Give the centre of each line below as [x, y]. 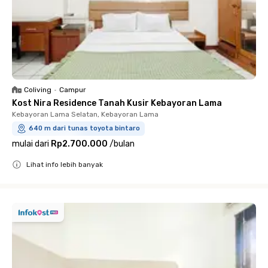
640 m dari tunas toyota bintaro [84, 128]
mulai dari [31, 144]
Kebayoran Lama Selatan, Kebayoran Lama [85, 114]
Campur [73, 90]
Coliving [38, 90]
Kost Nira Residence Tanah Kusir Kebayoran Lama [117, 103]
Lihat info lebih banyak [65, 165]
